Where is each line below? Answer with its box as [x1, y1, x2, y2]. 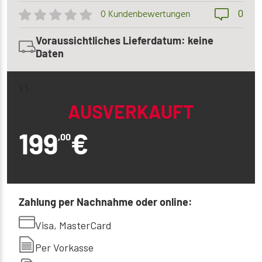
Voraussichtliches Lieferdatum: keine [36, 34, 213, 47]
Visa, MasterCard [35, 219, 112, 232]
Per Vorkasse [35, 241, 94, 254]
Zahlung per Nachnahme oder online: [19, 195, 192, 209]
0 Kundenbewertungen [101, 7, 190, 23]
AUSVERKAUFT [68, 100, 194, 123]
